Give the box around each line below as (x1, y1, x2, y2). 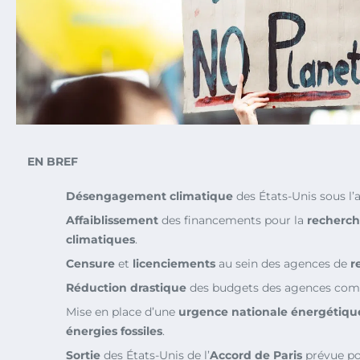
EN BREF (27, 153, 78, 169)
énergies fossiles (66, 323, 162, 338)
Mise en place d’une (66, 304, 178, 319)
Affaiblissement (66, 212, 158, 227)
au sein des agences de (215, 256, 350, 271)
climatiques (66, 231, 135, 247)
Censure (66, 256, 115, 271)
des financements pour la (158, 212, 307, 227)
